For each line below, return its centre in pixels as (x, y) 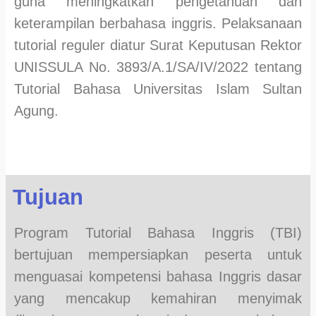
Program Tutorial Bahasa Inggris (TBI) (158, 233)
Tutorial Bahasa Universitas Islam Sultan (158, 89)
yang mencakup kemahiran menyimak (158, 299)
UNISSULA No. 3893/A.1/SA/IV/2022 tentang (158, 67)
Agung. (36, 111)
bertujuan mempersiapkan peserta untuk (158, 255)
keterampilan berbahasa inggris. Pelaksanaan (158, 24)
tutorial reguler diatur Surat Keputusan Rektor (158, 45)
